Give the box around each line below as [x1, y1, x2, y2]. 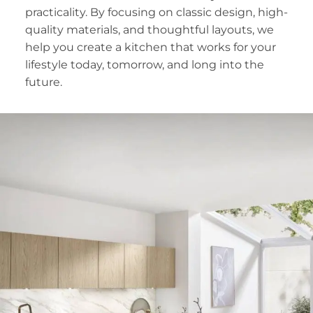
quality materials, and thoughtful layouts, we [24, 23, 274, 37]
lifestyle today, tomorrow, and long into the [24, 58, 264, 72]
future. [24, 75, 65, 89]
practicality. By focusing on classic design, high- [24, 6, 288, 20]
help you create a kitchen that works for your [24, 41, 276, 54]
